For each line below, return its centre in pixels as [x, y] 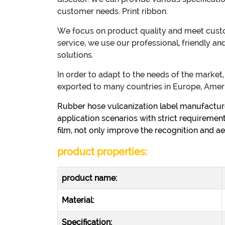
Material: [78, 200]
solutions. [75, 55]
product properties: [102, 152]
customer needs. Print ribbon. [113, 11]
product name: [89, 178]
